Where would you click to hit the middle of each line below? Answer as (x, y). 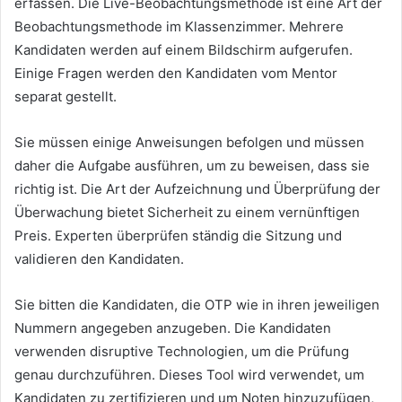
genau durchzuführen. (87, 375)
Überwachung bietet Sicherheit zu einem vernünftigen (187, 213)
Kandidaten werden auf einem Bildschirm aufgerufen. (184, 50)
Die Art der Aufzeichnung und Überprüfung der (231, 189)
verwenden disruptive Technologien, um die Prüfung (182, 352)
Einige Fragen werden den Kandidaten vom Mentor (176, 74)
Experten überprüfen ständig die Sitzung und (198, 236)
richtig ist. (48, 189)
